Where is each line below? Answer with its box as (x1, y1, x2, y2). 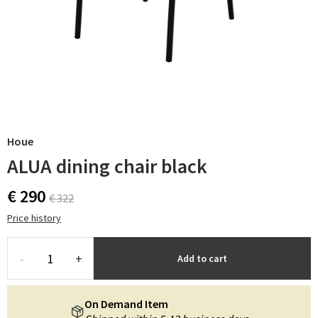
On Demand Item (84, 297, 168, 311)
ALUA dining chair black (7, 153, 207, 179)
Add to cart (177, 252, 227, 265)
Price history (7, 212, 61, 224)
